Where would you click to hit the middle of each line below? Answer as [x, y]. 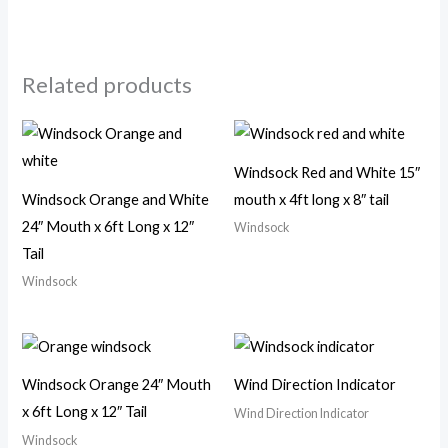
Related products [107, 84]
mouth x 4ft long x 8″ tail [311, 199]
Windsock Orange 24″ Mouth [117, 385]
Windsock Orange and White [116, 199]
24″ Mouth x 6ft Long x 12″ [108, 226]
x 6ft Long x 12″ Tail [85, 412]
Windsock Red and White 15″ [327, 172]
